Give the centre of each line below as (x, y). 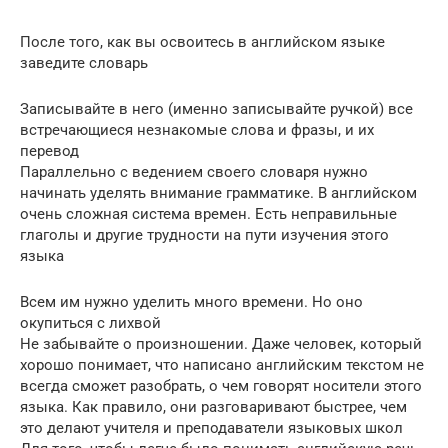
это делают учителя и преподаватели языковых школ (211, 427)
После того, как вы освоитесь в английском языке (202, 41)
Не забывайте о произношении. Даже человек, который (221, 343)
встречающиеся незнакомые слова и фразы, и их (197, 129)
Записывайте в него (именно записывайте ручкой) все (216, 108)
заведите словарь (84, 62)
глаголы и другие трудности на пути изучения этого (204, 234)
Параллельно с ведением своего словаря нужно (194, 171)
